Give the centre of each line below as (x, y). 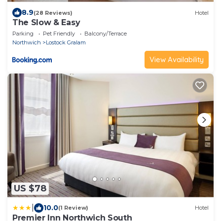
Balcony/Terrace (106, 34)
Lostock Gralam (66, 43)
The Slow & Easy (46, 23)
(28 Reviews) (53, 13)
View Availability (177, 60)
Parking (23, 34)
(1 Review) (73, 208)
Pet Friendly (59, 34)
